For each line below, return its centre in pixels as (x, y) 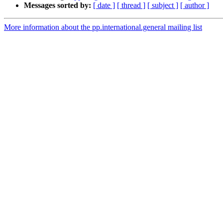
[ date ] (104, 5)
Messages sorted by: (57, 5)
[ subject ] (163, 5)
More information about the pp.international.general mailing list (103, 27)
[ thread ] (131, 5)
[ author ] (195, 5)
